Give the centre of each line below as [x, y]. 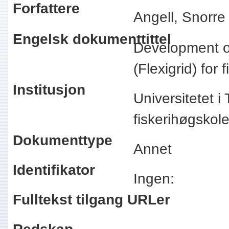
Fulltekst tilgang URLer [91, 200]
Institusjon [49, 90]
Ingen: [158, 179]
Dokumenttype [62, 140]
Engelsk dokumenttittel [92, 39]
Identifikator [54, 170]
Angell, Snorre [179, 17]
